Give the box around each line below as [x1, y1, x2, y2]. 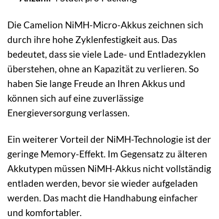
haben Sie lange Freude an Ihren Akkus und [7, 77, 185, 89]
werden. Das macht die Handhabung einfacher [7, 192, 198, 204]
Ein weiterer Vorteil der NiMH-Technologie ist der [7, 133, 211, 145]
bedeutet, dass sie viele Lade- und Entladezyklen [7, 48, 206, 60]
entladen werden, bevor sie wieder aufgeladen [7, 177, 198, 189]
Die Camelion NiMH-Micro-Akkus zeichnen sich [7, 19, 203, 30]
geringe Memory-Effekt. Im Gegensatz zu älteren [7, 148, 207, 160]
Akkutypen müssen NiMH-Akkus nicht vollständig [7, 163, 211, 175]
